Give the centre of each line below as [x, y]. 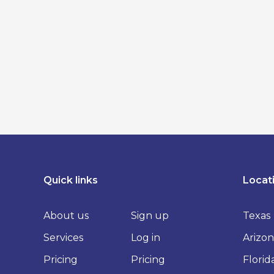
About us [66, 216]
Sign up [150, 216]
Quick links [71, 180]
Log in [145, 238]
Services [64, 238]
